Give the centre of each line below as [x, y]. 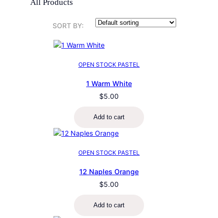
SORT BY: [68, 26]
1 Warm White [109, 83]
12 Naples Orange [109, 171]
